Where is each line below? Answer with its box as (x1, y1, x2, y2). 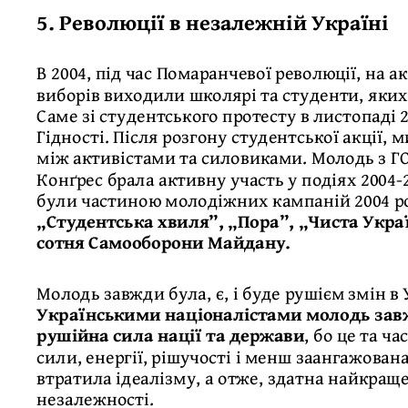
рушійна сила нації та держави (36, 321, 305, 349)
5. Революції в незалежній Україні (36, 5, 389, 38)
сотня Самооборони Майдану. (36, 228, 291, 256)
